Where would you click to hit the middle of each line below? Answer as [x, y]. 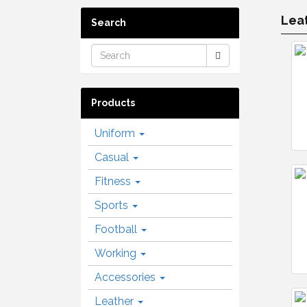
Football [117, 229]
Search [109, 23]
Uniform [116, 133]
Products [113, 103]
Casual [113, 157]
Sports [113, 205]
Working [117, 253]
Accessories [126, 277]
